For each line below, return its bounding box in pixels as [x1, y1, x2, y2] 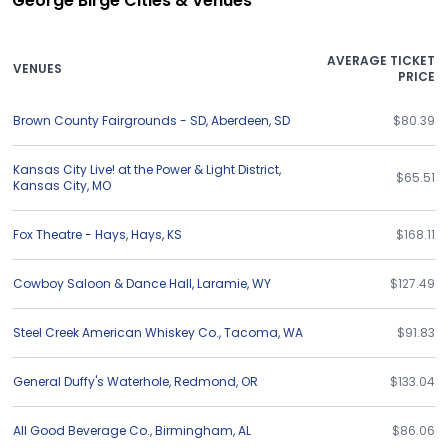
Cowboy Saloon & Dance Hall [13, 275, 192, 292]
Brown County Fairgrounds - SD [13, 112, 206, 129]
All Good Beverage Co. [13, 422, 150, 439]
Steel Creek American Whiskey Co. [13, 324, 219, 341]
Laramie [197, 275, 247, 292]
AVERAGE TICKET [327, 52, 435, 69]
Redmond [174, 373, 236, 390]
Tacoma [224, 324, 278, 341]
